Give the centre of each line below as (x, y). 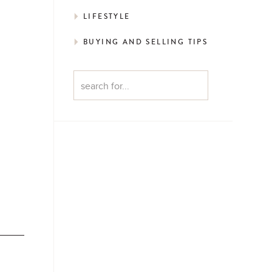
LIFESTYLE (107, 17)
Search (93, 80)
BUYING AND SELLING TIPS (146, 42)
